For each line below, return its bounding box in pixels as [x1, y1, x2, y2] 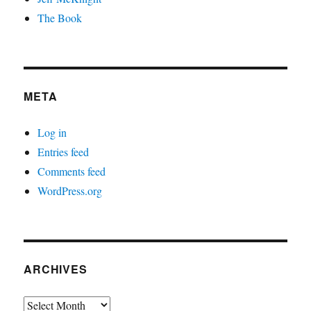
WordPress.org [37, 183, 103, 198]
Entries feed [37, 144, 90, 159]
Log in [37, 124, 67, 140]
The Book [37, 10, 83, 25]
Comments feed [37, 163, 106, 178]
